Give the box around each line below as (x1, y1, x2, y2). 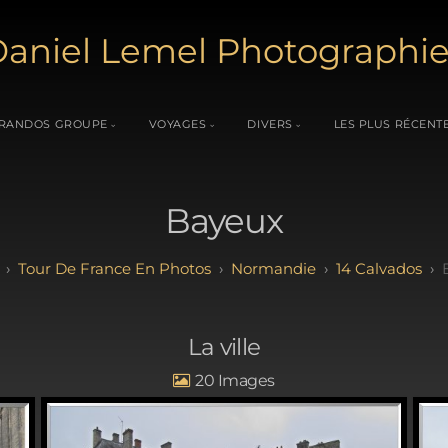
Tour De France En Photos (17, 258, 211, 278)
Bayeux (164, 200, 284, 243)
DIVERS (247, 116, 293, 131)
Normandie (230, 258, 316, 278)
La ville (187, 333, 261, 362)
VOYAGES (148, 116, 207, 131)
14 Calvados (335, 258, 422, 278)
